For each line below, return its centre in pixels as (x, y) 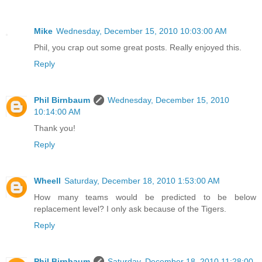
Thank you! (55, 128)
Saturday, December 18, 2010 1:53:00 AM (142, 180)
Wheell (47, 180)
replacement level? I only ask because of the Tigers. (130, 208)
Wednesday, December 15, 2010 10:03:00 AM (142, 31)
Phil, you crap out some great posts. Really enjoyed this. (138, 47)
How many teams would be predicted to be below (145, 197)
